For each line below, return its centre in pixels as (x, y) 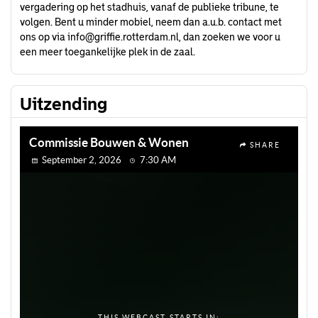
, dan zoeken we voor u (230, 37)
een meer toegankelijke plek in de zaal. (108, 52)
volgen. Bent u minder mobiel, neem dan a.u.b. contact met (151, 22)
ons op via (44, 37)
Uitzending (64, 104)
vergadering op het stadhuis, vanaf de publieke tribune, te (149, 7)
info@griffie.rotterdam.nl (123, 37)
